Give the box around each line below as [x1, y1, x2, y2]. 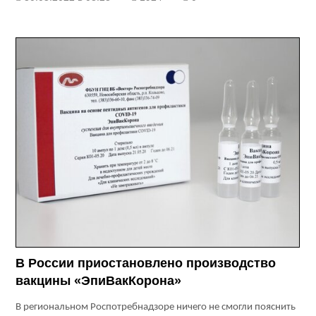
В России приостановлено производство [16, 256, 276, 271]
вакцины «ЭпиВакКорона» [16, 274, 182, 288]
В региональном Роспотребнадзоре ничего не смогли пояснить [16, 302, 296, 313]
